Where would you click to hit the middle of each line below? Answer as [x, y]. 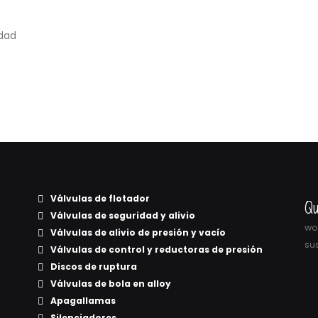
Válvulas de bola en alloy [111, 284]
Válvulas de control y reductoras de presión [157, 250]
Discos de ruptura [94, 267]
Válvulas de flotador [100, 198]
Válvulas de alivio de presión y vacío [138, 232]
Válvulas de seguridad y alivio [123, 215]
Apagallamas [83, 301]
